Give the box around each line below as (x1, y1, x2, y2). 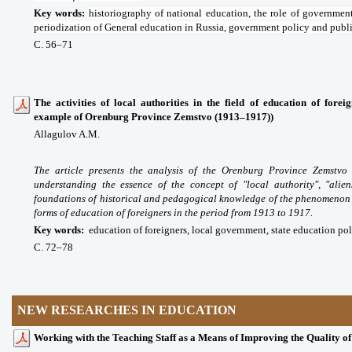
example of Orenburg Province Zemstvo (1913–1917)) (34, 111, 273, 123)
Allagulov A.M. (34, 128, 100, 141)
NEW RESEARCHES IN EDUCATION (17, 303, 237, 317)
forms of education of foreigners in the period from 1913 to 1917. (34, 207, 313, 219)
